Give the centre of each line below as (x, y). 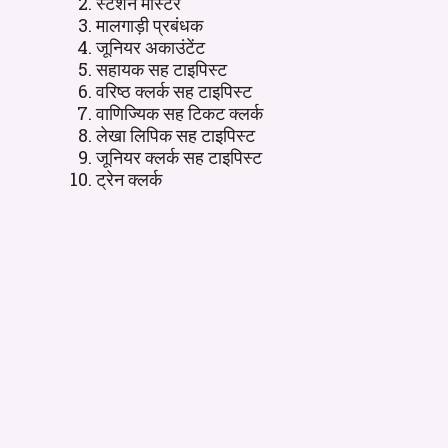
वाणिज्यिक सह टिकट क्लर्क (179, 113)
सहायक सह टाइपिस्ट (161, 69)
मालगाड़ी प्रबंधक (149, 25)
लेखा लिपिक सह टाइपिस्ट (175, 135)
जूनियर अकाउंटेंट (150, 47)
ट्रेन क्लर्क (129, 179)
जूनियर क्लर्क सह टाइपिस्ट (179, 157)
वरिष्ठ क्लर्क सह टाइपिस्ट (174, 91)
